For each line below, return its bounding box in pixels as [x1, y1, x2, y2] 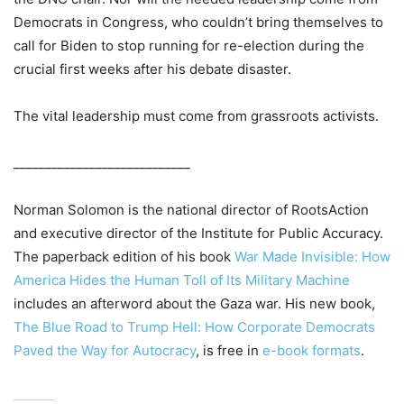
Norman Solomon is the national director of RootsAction [14, 201, 369, 219]
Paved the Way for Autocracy [14, 342, 196, 360]
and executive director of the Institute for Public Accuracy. [14, 225, 383, 243]
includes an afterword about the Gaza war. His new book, [14, 295, 375, 313]
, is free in [196, 342, 262, 360]
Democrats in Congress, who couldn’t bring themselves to [14, 14, 383, 32]
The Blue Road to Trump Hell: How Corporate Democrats [14, 318, 375, 336]
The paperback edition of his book [14, 248, 234, 266]
